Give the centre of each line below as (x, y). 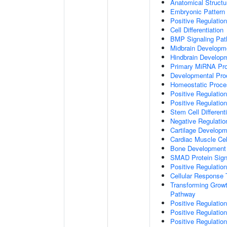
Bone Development (198, 148)
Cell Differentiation (197, 30)
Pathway (183, 194)
